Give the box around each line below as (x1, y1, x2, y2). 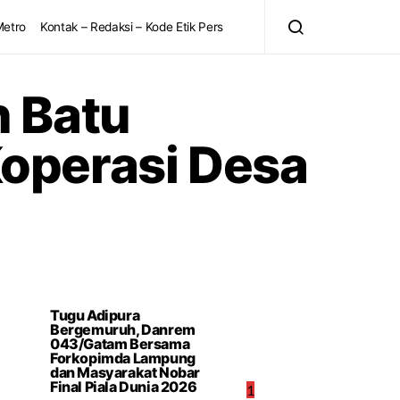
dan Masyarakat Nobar (50, 363, 201, 381)
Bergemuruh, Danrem (50, 321, 196, 338)
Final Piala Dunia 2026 (50, 378, 197, 396)
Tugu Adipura (50, 306, 140, 324)
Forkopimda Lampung (50, 349, 196, 367)
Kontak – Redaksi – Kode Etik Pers (40, 20, 223, 34)
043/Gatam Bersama (50, 335, 190, 353)
